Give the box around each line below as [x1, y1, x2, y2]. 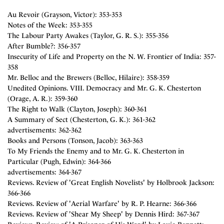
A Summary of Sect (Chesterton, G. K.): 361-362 [7, 115, 155, 124]
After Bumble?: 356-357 [7, 42, 80, 50]
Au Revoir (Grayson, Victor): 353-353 [7, 10, 122, 19]
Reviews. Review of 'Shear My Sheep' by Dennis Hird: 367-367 [7, 210, 199, 218]
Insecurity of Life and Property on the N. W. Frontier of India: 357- [7, 52, 216, 61]
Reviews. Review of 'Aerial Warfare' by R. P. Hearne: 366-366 [7, 199, 196, 208]
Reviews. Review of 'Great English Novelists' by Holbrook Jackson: [7, 178, 214, 187]
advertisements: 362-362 [7, 126, 81, 134]
